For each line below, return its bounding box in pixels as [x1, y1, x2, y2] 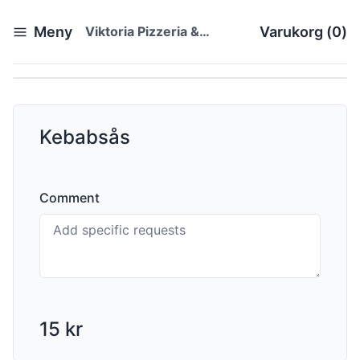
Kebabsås [39, 125, 130, 149]
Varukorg [260, 23, 323, 40]
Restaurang [85, 39, 158, 55]
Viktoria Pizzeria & [85, 23, 199, 39]
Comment [39, 190, 100, 206]
